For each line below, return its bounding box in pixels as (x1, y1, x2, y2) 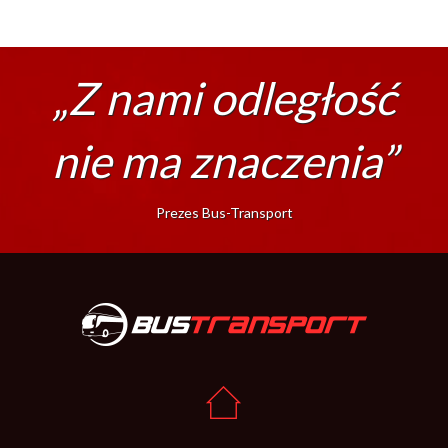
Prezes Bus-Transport (155, 204, 293, 221)
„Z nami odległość (52, 71, 396, 125)
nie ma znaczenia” (52, 134, 396, 188)
